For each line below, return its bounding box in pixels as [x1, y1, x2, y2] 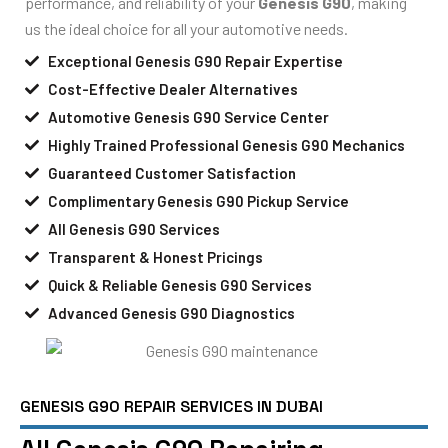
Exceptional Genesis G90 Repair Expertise [47, 51, 343, 70]
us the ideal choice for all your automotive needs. [25, 19, 348, 39]
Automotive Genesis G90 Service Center [47, 107, 329, 126]
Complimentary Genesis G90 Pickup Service [47, 191, 349, 210]
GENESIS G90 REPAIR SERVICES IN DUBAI [20, 395, 323, 417]
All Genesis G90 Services [47, 219, 220, 238]
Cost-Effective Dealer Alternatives [47, 79, 298, 98]
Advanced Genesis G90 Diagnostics [47, 303, 295, 322]
